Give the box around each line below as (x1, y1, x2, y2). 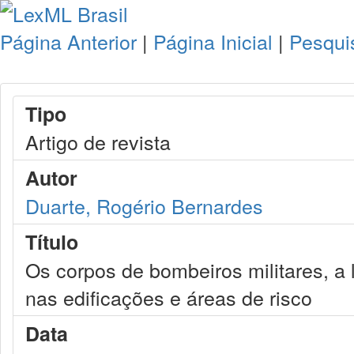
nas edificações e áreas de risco (25, 283, 312, 311)
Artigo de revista (25, 127, 171, 156)
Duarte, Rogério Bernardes (25, 191, 263, 220)
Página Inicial (153, 27, 273, 55)
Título (25, 228, 78, 256)
